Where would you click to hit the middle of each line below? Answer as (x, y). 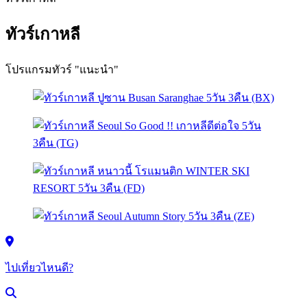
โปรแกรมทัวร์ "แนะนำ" (62, 69)
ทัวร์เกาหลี (43, 34)
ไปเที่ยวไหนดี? (39, 267)
